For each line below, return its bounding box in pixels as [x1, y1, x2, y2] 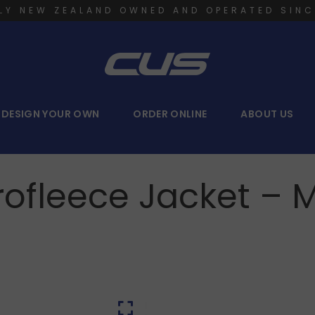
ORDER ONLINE [133, 107, 207, 121]
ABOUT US [240, 107, 294, 121]
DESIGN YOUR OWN [1, 107, 100, 121]
